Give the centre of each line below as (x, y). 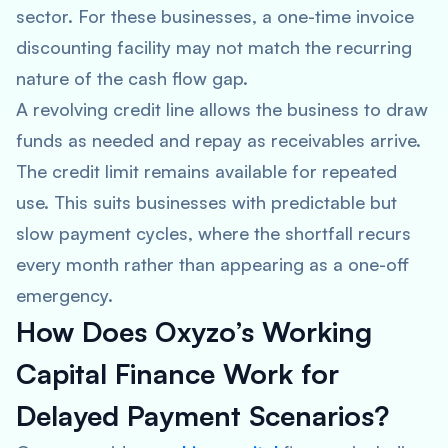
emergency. (64, 295)
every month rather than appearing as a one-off (212, 264)
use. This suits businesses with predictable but (206, 202)
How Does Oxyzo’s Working (194, 331)
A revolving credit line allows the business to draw (222, 109)
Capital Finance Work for (177, 373)
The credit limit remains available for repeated (206, 171)
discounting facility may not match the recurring (214, 47)
